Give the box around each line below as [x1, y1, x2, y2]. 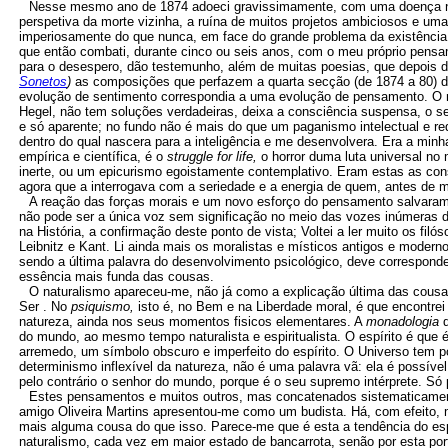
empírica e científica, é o [19, 149, 167, 165]
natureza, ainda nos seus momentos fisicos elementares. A [19, 314, 366, 330]
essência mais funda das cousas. [19, 269, 214, 285]
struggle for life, [167, 149, 261, 165]
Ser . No [19, 299, 71, 315]
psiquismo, [71, 299, 138, 315]
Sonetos [19, 74, 67, 90]
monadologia [366, 314, 443, 330]
